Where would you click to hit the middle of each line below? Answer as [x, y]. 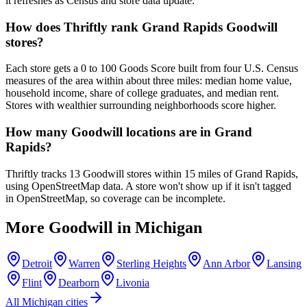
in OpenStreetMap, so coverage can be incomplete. [115, 198]
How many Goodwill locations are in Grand [129, 132]
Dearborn [79, 282]
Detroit [37, 263]
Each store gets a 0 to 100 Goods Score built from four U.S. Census [152, 69]
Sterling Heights [151, 263]
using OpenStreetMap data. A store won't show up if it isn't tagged [148, 186]
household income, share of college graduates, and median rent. [142, 93]
